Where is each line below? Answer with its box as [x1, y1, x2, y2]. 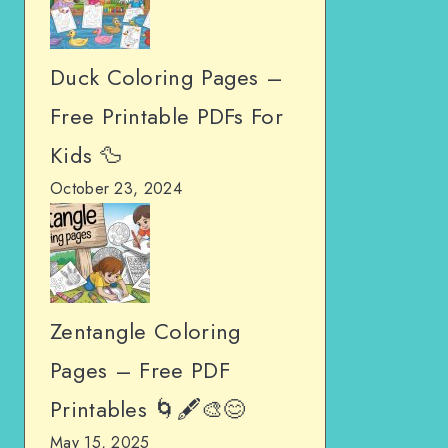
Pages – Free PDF [50, 354, 230, 386]
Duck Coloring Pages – [50, 61, 284, 93]
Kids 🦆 [50, 139, 122, 171]
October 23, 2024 [50, 177, 182, 200]
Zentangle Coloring [50, 315, 242, 347]
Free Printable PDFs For [50, 100, 283, 132]
